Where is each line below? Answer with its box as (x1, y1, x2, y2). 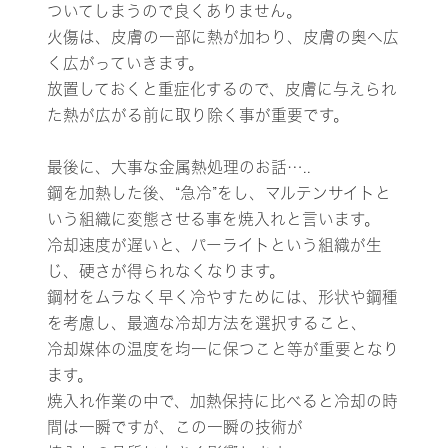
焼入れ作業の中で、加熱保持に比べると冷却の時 (47, 393, 399, 410)
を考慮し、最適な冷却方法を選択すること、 (47, 315, 368, 332)
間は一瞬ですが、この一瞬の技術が (47, 419, 304, 436)
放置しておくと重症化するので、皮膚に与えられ (47, 81, 398, 98)
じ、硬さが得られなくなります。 (47, 263, 286, 280)
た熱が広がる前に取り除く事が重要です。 (47, 107, 350, 124)
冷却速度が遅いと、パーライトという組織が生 (47, 237, 383, 254)
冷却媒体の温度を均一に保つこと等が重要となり (47, 341, 400, 358)
